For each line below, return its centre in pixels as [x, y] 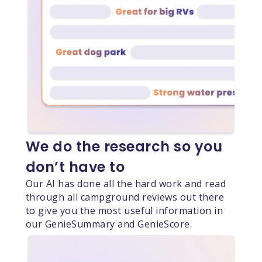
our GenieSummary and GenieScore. [109, 224]
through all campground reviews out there [125, 197]
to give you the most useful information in [124, 210]
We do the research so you [124, 146]
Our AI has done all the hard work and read [126, 183]
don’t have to [75, 167]
